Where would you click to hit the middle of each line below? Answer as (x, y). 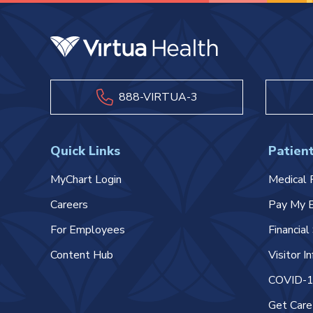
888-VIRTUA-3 (158, 97)
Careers (69, 205)
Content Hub (82, 255)
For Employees (88, 230)
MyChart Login (86, 180)
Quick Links (85, 151)
